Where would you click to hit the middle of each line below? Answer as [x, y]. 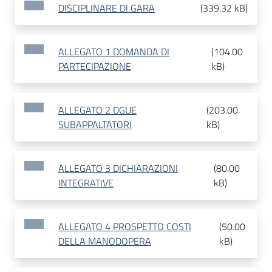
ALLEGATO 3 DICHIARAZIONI [118, 168]
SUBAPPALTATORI [95, 125]
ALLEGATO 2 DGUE [97, 110]
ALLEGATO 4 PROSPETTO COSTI [125, 227]
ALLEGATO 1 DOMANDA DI [114, 52]
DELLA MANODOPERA [105, 241]
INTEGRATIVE [86, 183]
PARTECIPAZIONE [95, 66]
